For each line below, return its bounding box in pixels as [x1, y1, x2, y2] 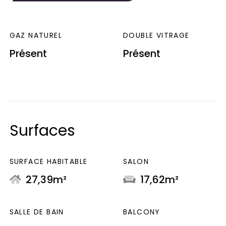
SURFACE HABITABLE [9, 156, 88, 167]
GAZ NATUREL [9, 30, 63, 41]
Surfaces [9, 120, 75, 142]
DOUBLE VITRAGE [123, 30, 190, 41]
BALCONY [123, 207, 160, 217]
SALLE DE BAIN [9, 207, 64, 217]
